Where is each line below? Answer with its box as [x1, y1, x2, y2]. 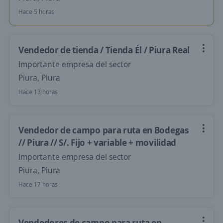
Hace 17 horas [18, 180, 58, 189]
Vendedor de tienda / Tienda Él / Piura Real [18, 44, 190, 56]
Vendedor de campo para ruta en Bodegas [18, 124, 189, 136]
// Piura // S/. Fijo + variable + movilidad [18, 136, 177, 148]
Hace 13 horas [18, 88, 58, 96]
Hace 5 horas [18, 7, 54, 16]
